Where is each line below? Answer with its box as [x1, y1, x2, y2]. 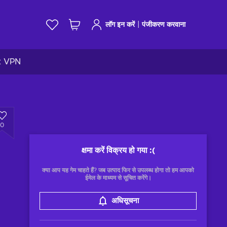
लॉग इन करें [105, 21, 135, 28]
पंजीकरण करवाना [142, 21, 185, 28]
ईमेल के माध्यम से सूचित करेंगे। [85, 175, 152, 181]
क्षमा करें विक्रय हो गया [81, 146, 147, 155]
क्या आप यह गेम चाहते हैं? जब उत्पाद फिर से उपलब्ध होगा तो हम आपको [42, 167, 194, 173]
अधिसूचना [111, 197, 139, 205]
